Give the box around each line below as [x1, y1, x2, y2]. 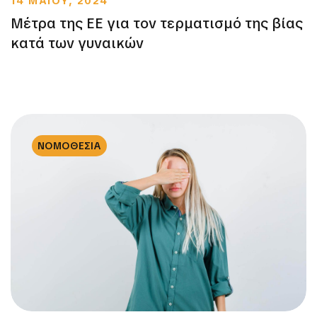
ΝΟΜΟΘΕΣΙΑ [38, 139, 101, 153]
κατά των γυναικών [11, 34, 144, 53]
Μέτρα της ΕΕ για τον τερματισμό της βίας [11, 14, 303, 33]
